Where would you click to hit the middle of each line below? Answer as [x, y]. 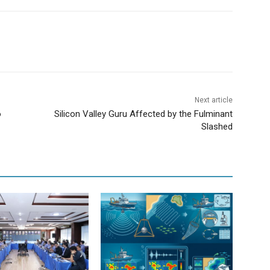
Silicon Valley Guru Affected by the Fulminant [143, 114]
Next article [213, 100]
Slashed [217, 127]
